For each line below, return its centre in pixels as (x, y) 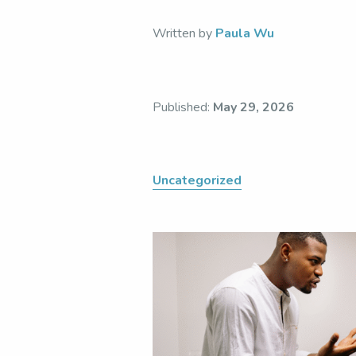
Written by (184, 34)
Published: (183, 107)
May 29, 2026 (253, 107)
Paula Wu (245, 34)
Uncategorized (197, 181)
